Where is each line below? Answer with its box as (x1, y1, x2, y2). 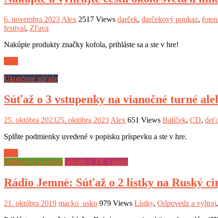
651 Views (127, 115, 161, 124)
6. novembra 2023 (4, 15, 60, 24)
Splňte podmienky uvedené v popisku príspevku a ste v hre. (4, 132, 187, 141)
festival (4, 24, 26, 33)
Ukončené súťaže (4, 74, 58, 83)
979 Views (99, 199, 132, 207)
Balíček (163, 115, 186, 124)
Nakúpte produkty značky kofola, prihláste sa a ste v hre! (4, 40, 179, 49)
